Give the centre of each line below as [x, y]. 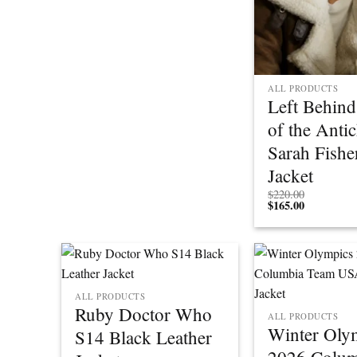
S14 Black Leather [144, 337]
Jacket [291, 175]
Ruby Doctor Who [144, 314]
